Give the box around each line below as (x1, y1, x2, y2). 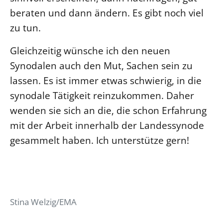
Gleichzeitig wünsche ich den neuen (10, 43, 170, 57)
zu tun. (10, 20, 41, 34)
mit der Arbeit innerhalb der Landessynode (10, 118, 204, 132)
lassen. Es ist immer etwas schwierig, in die (10, 73, 202, 87)
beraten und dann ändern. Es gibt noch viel (10, 5, 204, 19)
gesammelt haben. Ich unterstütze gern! (10, 133, 189, 147)
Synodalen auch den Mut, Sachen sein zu (10, 58, 193, 72)
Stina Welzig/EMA (10, 196, 77, 208)
